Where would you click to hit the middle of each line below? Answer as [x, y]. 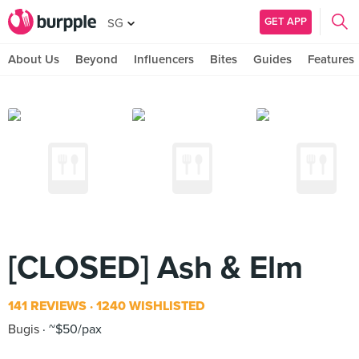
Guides [272, 59]
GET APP [286, 21]
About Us [34, 59]
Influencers [164, 59]
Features [331, 59]
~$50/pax [74, 329]
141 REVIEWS [47, 306]
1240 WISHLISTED [149, 306]
